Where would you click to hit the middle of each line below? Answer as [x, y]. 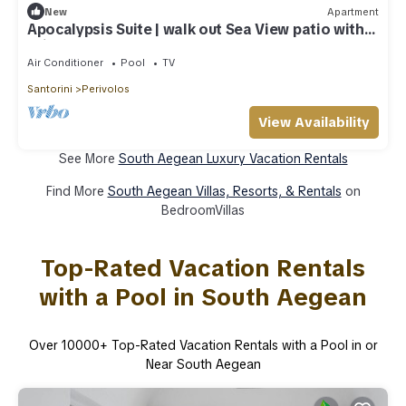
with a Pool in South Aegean [203, 298]
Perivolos [105, 89]
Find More [77, 192]
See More [88, 159]
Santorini [50, 89]
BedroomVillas [203, 211]
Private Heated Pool [99, 46]
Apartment [353, 11]
